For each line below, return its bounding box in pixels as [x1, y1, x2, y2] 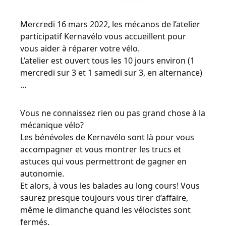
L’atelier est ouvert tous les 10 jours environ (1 [20, 55, 195, 66]
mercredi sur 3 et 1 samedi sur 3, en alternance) [20, 67, 202, 78]
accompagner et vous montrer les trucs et [20, 144, 181, 155]
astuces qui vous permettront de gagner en [20, 156, 187, 167]
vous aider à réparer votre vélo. [20, 43, 140, 54]
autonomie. [20, 168, 64, 179]
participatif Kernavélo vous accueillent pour [20, 31, 186, 42]
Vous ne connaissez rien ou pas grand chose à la [20, 107, 205, 119]
